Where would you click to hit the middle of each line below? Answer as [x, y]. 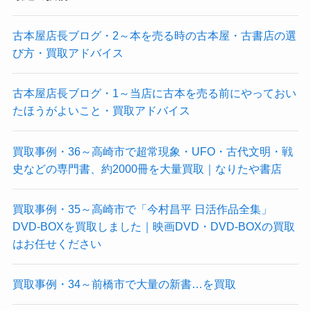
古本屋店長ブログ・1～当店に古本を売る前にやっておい [154, 93]
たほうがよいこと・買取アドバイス [101, 111]
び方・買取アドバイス [68, 53]
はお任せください [57, 243]
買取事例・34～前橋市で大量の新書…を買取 [124, 284]
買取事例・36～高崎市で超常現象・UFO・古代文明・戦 [152, 151]
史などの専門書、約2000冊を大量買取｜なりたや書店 [147, 168]
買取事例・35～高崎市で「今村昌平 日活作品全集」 [142, 209]
